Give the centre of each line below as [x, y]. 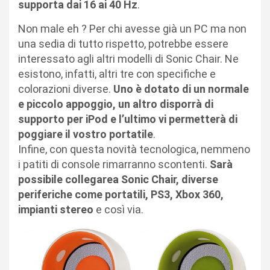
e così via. [118, 209]
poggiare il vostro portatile [86, 134]
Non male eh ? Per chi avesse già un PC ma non [132, 29]
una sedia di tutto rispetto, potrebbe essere [123, 44]
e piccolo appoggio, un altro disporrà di [116, 104]
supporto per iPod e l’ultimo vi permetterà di [128, 119]
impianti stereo [56, 209]
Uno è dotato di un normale [181, 89]
